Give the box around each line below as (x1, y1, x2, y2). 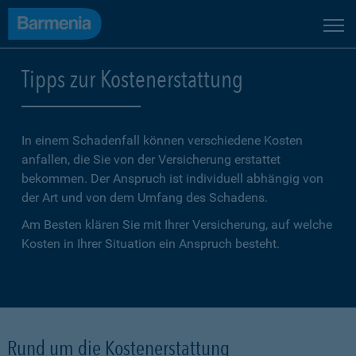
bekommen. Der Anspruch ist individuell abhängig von (21, 171, 323, 186)
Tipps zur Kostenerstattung (21, 64, 243, 93)
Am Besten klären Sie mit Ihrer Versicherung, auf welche (21, 217, 332, 232)
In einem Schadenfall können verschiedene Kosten (21, 133, 303, 148)
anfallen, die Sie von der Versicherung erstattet (21, 152, 281, 167)
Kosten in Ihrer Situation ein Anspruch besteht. (21, 236, 280, 251)
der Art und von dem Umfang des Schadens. (21, 190, 268, 205)
